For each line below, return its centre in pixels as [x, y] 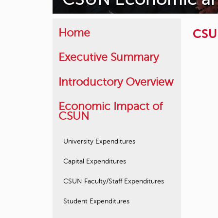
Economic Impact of [110, 107]
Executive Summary [109, 57]
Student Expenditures [96, 201]
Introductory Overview [116, 82]
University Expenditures [99, 141]
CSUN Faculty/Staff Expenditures [114, 182]
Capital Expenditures [95, 161]
